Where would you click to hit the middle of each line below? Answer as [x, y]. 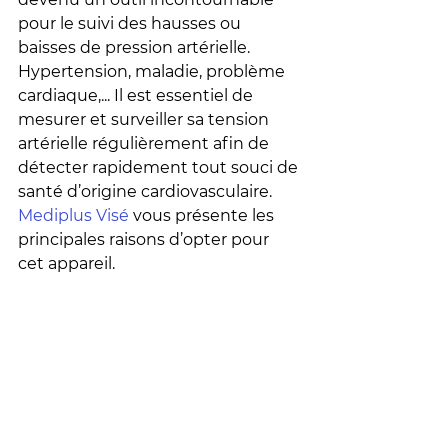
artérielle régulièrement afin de [145, 143]
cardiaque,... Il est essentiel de [137, 95]
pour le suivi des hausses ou [131, 23]
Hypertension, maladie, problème [153, 71]
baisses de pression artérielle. [136, 47]
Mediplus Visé [73, 215]
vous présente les [203, 215]
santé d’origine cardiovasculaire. [147, 191]
